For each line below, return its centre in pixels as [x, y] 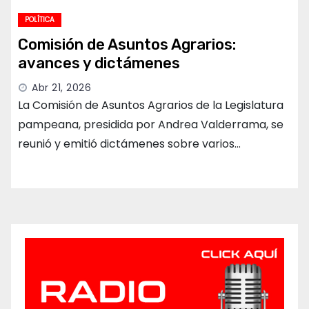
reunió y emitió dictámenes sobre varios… [129, 143]
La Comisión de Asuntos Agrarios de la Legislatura [151, 105]
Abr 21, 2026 [61, 87]
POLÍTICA [40, 19]
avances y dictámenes [99, 63]
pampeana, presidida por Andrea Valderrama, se [151, 124]
